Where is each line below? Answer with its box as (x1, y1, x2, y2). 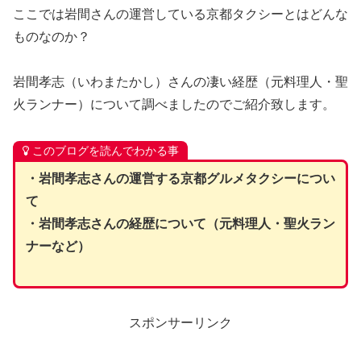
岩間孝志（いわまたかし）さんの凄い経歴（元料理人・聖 (13, 75, 348, 89)
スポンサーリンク (129, 315, 232, 330)
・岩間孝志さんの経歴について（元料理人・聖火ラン (25, 216, 335, 230)
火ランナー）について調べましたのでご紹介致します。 (13, 98, 335, 112)
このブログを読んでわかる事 (31, 144, 179, 158)
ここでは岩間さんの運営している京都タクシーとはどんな (13, 6, 348, 21)
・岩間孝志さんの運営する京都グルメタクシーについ (25, 171, 335, 185)
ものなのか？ (13, 29, 90, 44)
